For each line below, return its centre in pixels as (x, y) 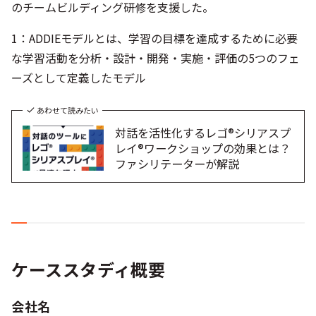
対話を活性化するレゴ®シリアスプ (203, 133)
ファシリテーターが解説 (177, 164)
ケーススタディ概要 (89, 269)
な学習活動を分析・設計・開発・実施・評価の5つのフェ (156, 58)
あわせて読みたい (67, 110)
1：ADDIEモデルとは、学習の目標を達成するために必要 (154, 38)
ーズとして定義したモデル (79, 78)
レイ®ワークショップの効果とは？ (203, 148)
